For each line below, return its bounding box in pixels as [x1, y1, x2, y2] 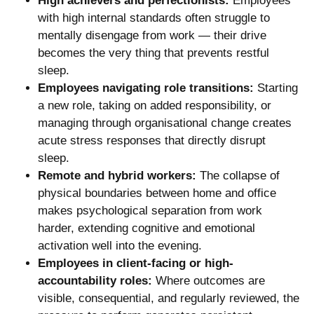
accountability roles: [38, 273, 152, 287]
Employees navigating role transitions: [38, 81, 254, 95]
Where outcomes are [152, 273, 265, 287]
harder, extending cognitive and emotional [38, 221, 255, 235]
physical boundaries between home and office [38, 186, 276, 200]
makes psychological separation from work [38, 203, 262, 217]
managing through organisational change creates [38, 116, 292, 130]
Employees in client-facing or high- [38, 256, 233, 270]
